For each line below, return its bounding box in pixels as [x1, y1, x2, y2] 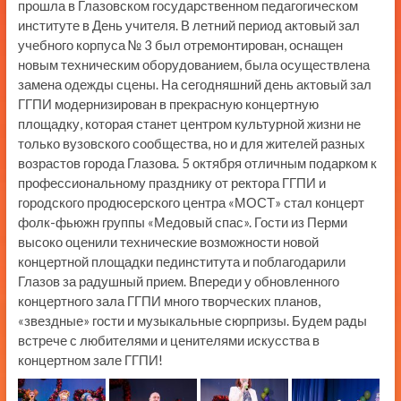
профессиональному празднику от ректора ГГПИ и [17, 175, 326, 192]
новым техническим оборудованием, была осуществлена [17, 56, 370, 73]
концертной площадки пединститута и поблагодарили [17, 253, 346, 270]
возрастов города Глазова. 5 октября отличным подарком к [17, 155, 377, 172]
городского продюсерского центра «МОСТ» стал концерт [17, 194, 364, 211]
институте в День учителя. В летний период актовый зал [17, 17, 360, 34]
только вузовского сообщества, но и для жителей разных [17, 135, 365, 152]
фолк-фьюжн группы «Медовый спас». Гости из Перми [17, 214, 347, 231]
